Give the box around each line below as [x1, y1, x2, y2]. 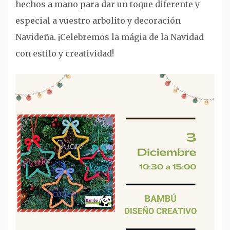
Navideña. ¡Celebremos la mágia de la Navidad [15, 31, 204, 42]
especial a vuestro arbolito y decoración [15, 15, 181, 26]
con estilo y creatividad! [15, 48, 114, 59]
